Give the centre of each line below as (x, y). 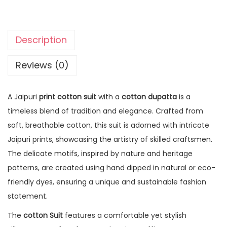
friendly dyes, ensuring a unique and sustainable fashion (107, 182)
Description (41, 40)
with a (109, 97)
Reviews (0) (42, 65)
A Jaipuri (22, 97)
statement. (28, 196)
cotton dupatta (149, 97)
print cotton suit (67, 97)
